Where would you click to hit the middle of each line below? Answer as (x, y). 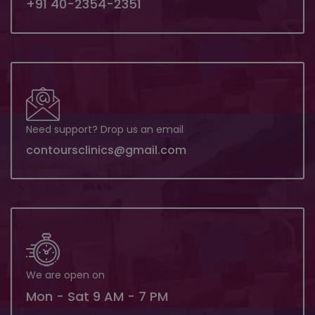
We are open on (65, 275)
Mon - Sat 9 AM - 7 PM (97, 296)
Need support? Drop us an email (105, 129)
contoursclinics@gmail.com (106, 150)
